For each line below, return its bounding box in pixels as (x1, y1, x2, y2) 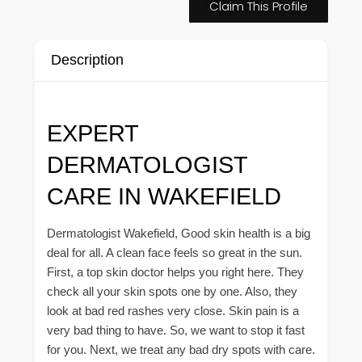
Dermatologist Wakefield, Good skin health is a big (47, 225, 310, 240)
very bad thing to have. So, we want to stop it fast (47, 322, 305, 337)
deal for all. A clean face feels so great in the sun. (47, 245, 302, 259)
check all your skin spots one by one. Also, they (47, 284, 297, 298)
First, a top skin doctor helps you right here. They (47, 264, 304, 279)
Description (51, 51, 124, 68)
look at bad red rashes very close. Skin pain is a (47, 303, 299, 318)
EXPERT (47, 120, 138, 147)
